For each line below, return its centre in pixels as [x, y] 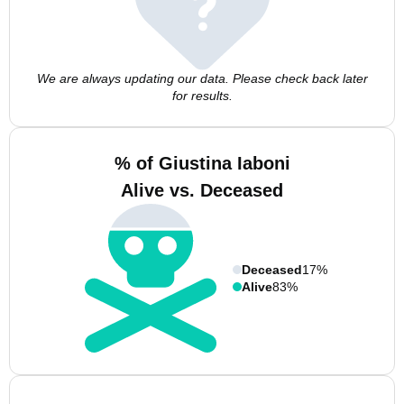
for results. [202, 96]
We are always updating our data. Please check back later [202, 78]
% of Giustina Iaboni [202, 163]
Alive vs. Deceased [202, 190]
